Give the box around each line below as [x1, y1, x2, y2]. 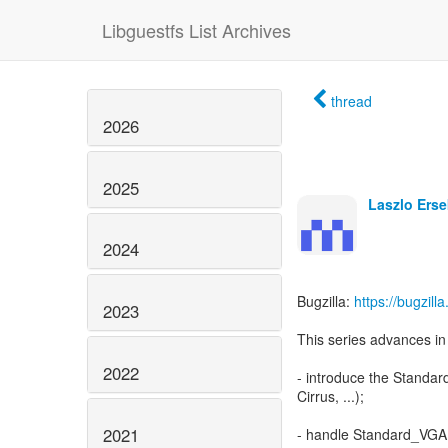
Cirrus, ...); [297, 386, 364, 406]
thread [331, 91, 372, 111]
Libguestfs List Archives [102, 17, 291, 43]
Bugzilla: [297, 291, 354, 311]
